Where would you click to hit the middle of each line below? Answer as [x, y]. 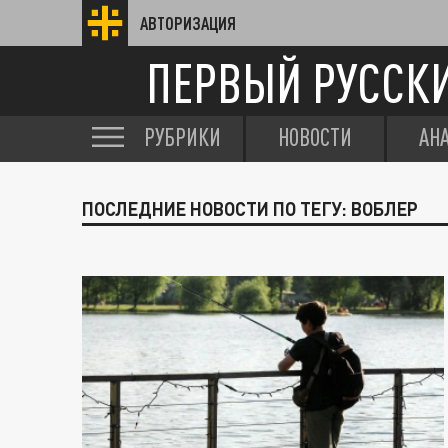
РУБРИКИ [182, 137]
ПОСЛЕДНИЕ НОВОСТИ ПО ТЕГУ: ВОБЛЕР [250, 209]
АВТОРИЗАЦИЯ [188, 23]
